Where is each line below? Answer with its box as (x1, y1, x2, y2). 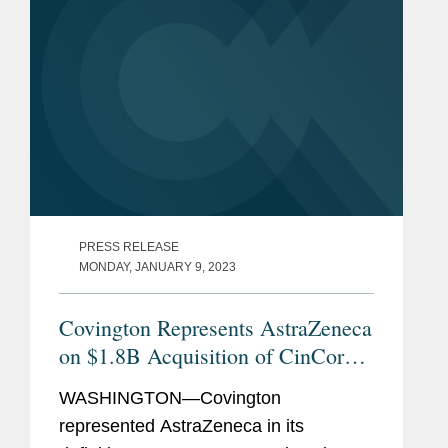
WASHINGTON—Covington (59, 387, 281, 408)
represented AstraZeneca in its (59, 415, 304, 436)
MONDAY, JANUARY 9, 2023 (79, 259, 236, 274)
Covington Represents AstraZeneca (59, 312, 372, 342)
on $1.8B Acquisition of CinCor (59, 340, 344, 370)
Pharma (59, 368, 126, 398)
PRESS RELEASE (79, 239, 179, 254)
